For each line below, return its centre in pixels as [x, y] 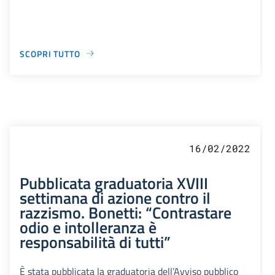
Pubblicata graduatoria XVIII [114, 183]
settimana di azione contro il [115, 197]
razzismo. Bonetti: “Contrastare [126, 212]
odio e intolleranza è [88, 227]
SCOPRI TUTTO [50, 53]
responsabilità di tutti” [95, 242]
